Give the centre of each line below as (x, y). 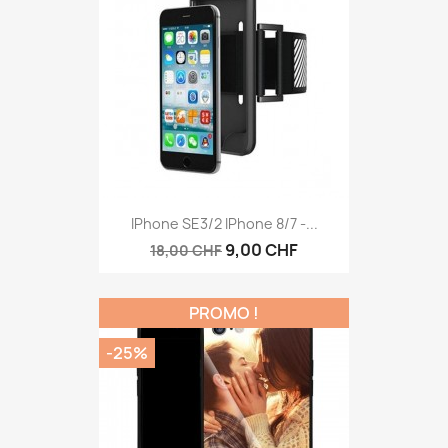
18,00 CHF (186, 251)
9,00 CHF (261, 250)
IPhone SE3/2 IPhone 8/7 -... (224, 224)
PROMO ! (224, 312)
